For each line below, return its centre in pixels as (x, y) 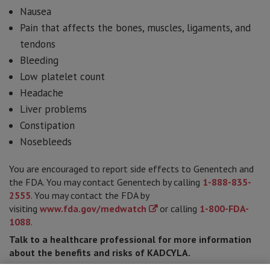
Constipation (47, 126)
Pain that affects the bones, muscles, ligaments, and (135, 28)
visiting (24, 209)
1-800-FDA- (224, 209)
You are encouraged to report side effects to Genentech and (131, 169)
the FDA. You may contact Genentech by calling (106, 182)
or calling (178, 209)
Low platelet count (62, 77)
